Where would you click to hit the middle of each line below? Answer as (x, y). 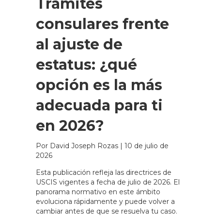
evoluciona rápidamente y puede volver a (105, 201)
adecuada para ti (99, 105)
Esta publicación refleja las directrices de (104, 172)
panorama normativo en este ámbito (98, 192)
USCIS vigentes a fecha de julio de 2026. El (108, 182)
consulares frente (102, 24)
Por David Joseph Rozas (78, 146)
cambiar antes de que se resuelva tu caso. (107, 211)
